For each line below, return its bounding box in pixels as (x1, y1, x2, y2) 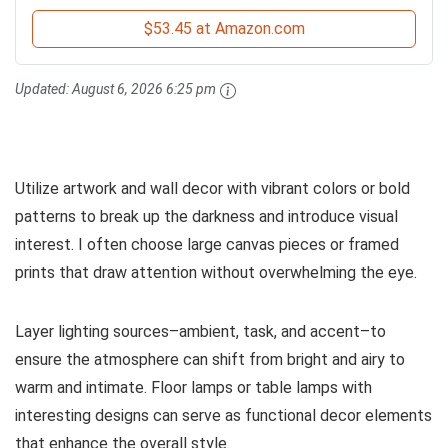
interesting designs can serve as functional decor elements (15, 405, 432, 425)
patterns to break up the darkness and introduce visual (15, 206, 398, 226)
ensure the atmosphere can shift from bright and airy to (15, 349, 405, 369)
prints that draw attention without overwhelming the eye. (15, 262, 417, 282)
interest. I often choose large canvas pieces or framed (15, 234, 399, 254)
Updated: (15, 81, 72, 98)
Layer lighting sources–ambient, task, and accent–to (15, 321, 386, 341)
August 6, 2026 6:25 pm (72, 81, 216, 98)
